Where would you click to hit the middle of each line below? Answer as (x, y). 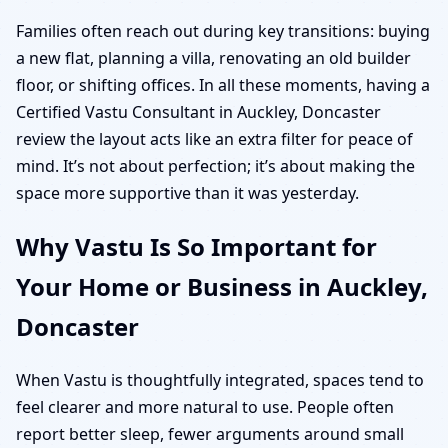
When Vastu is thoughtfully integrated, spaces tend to (220, 379)
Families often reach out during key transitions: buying (223, 30)
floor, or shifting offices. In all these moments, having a (223, 84)
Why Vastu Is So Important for (196, 246)
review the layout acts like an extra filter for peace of (214, 138)
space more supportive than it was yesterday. (187, 192)
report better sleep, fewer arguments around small (210, 433)
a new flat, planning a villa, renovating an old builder (213, 57)
